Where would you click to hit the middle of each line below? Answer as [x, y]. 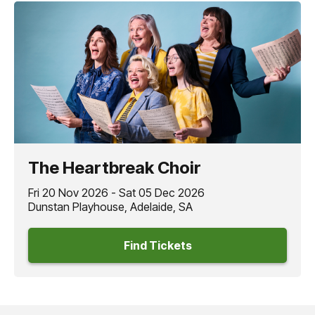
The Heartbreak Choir [115, 168]
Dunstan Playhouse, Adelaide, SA [110, 207]
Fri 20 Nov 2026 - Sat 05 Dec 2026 [116, 193]
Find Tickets [157, 245]
